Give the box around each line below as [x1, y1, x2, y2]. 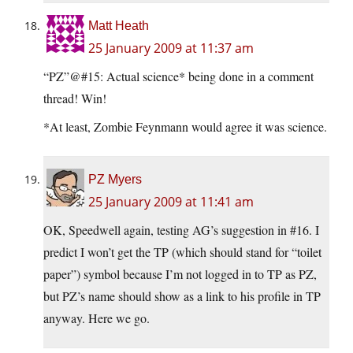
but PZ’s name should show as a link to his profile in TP [43, 288, 321, 305]
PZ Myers [88, 173, 142, 187]
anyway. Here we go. [43, 310, 150, 327]
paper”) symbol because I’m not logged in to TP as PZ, [43, 266, 317, 283]
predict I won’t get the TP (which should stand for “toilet [43, 243, 321, 261]
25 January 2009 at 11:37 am [88, 39, 254, 58]
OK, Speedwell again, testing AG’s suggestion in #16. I [43, 221, 319, 239]
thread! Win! [43, 90, 106, 107]
